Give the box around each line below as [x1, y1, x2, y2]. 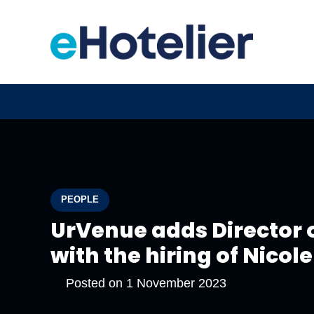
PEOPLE [61, 194, 100, 205]
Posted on [65, 275, 126, 290]
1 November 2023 [125, 275, 226, 290]
